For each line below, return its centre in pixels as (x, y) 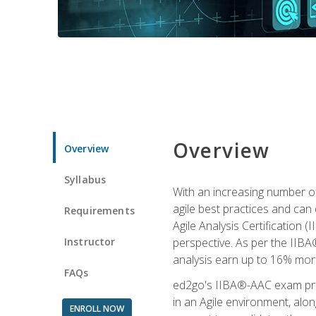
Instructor (90, 241)
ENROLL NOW (97, 308)
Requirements (99, 210)
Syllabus (85, 179)
